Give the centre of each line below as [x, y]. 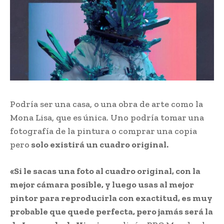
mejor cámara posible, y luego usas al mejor [102, 184]
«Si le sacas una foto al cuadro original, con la [105, 171]
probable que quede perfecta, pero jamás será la [111, 211]
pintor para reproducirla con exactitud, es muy [111, 198]
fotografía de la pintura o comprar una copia [103, 131]
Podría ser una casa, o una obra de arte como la [106, 104]
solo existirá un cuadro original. [99, 144]
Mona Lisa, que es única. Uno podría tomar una [107, 117]
